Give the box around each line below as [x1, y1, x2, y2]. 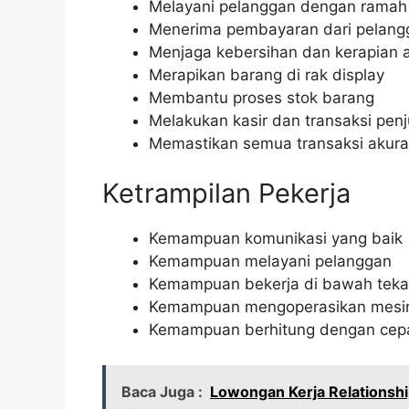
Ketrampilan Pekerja [102, 177, 351, 210]
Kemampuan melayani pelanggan [149, 252, 392, 271]
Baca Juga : [121, 382, 203, 401]
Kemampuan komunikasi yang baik [149, 229, 403, 248]
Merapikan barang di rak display [149, 65, 384, 84]
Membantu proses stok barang [149, 88, 374, 107]
